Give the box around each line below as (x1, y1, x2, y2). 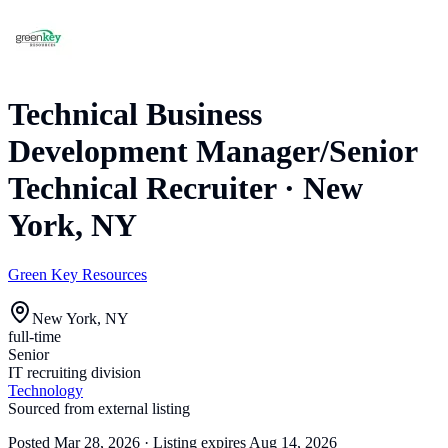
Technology (8, 381, 83, 399)
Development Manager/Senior (8, 133, 417, 170)
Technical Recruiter (8, 170, 276, 207)
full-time (8, 327, 61, 345)
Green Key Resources (8, 265, 147, 283)
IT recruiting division (8, 363, 141, 381)
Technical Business (8, 96, 262, 133)
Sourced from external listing (8, 399, 190, 417)
